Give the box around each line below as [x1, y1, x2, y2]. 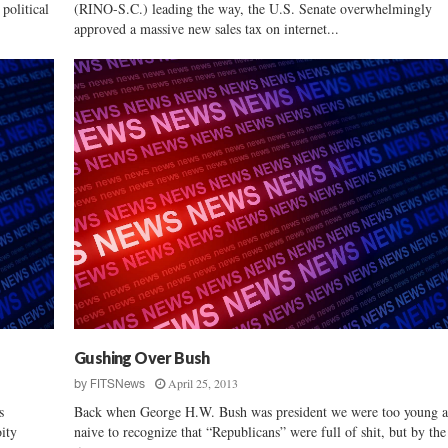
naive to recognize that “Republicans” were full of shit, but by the [74, 421, 446, 441]
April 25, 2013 [168, 374, 238, 391]
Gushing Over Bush [74, 347, 210, 367]
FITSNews [90, 376, 145, 391]
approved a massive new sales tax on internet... [74, 18, 339, 38]
